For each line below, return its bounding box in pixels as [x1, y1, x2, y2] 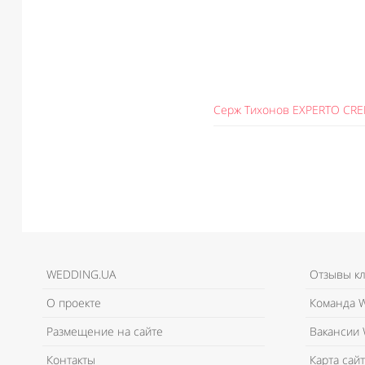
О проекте [46, 295, 101, 311]
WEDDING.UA [46, 266, 116, 283]
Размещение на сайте [46, 323, 163, 340]
